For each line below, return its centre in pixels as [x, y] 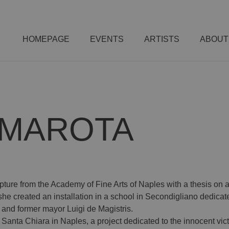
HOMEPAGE [46, 39]
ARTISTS [162, 39]
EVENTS [107, 39]
